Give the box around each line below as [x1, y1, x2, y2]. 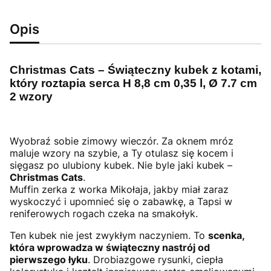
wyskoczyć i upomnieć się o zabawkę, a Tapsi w [10, 195, 232, 207]
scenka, [208, 229, 244, 241]
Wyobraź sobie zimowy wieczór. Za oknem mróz [10, 134, 233, 147]
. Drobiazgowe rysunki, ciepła [88, 253, 223, 266]
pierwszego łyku [10, 253, 88, 266]
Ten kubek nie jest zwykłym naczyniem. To [10, 229, 208, 241]
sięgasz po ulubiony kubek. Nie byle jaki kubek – [10, 158, 232, 171]
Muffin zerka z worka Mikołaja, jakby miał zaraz [10, 183, 229, 195]
